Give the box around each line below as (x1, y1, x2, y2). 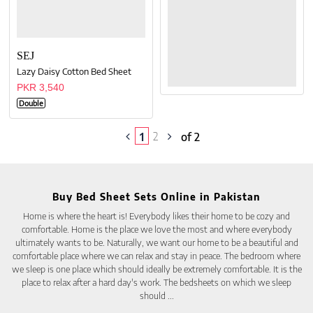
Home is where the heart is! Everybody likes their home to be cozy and (23, 210, 290, 221)
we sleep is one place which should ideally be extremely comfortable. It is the (11, 263, 302, 275)
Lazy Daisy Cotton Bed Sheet (17, 66, 132, 78)
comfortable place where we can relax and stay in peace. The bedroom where (13, 249, 300, 261)
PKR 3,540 (17, 82, 65, 94)
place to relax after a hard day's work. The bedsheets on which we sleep (22, 276, 291, 288)
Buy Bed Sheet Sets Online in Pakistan (52, 190, 261, 203)
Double (19, 99, 44, 108)
